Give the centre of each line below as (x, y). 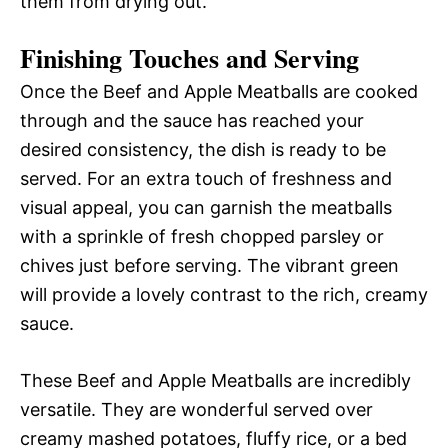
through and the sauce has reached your (192, 120)
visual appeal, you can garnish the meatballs (206, 207)
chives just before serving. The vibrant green (209, 265)
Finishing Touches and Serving (189, 57)
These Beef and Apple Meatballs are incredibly (215, 380)
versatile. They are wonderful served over (196, 409)
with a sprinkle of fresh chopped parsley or (202, 236)
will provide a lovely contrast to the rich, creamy (224, 294)
